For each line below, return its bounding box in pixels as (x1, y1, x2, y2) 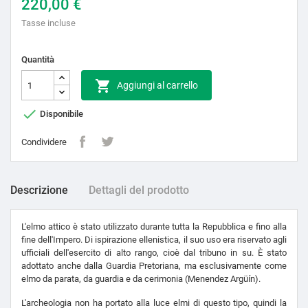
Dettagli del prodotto (89, 184, 189, 197)
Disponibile (38, 108, 83, 119)
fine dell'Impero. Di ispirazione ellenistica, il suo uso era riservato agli (21, 234, 287, 245)
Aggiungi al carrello (117, 80, 198, 91)
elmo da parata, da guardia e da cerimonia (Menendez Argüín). (21, 274, 261, 285)
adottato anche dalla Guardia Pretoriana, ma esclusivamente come (21, 261, 287, 272)
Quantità (21, 54, 54, 65)
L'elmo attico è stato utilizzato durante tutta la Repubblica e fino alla (21, 221, 287, 232)
